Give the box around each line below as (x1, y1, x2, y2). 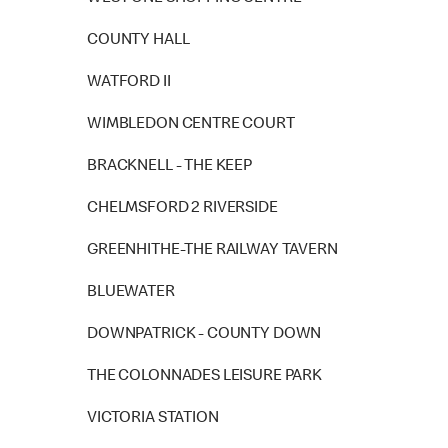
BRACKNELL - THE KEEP (87, 159, 252, 175)
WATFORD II (87, 75, 171, 91)
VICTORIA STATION (87, 411, 219, 427)
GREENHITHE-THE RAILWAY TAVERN (87, 243, 338, 259)
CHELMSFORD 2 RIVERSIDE (87, 201, 278, 217)
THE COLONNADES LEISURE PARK (87, 369, 322, 385)
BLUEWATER (87, 285, 175, 301)
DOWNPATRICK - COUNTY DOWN (87, 327, 322, 343)
